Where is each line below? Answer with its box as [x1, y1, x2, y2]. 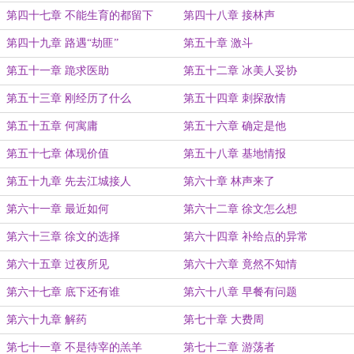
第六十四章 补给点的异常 [183, 231, 308, 243]
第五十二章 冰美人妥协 [183, 65, 297, 77]
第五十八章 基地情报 [183, 148, 286, 160]
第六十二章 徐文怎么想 [183, 203, 297, 215]
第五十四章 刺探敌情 [183, 92, 286, 104]
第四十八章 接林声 [183, 9, 275, 21]
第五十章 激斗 [183, 37, 253, 49]
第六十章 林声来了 [183, 175, 275, 187]
